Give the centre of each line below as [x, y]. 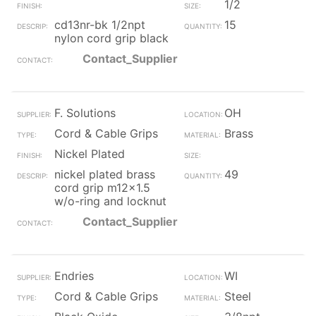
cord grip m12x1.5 [102, 188]
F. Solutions [85, 113]
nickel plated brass [105, 174]
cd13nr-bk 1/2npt [100, 25]
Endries [74, 276]
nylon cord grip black [111, 38]
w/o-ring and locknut [110, 201]
